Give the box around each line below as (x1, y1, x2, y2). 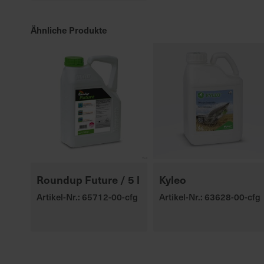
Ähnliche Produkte (31, 23, 107, 36)
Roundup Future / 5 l (37, 172, 140, 187)
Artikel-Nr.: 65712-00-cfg (37, 190, 138, 203)
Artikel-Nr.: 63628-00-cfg (159, 190, 260, 203)
